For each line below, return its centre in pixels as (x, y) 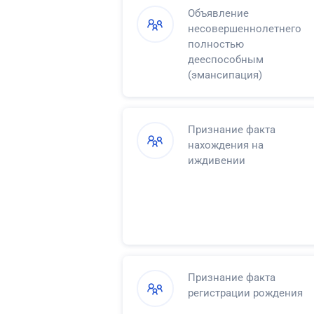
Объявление (218, 13)
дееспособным (226, 59)
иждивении (217, 160)
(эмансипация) (225, 75)
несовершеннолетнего (245, 28)
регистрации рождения (245, 293)
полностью (216, 44)
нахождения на (226, 145)
